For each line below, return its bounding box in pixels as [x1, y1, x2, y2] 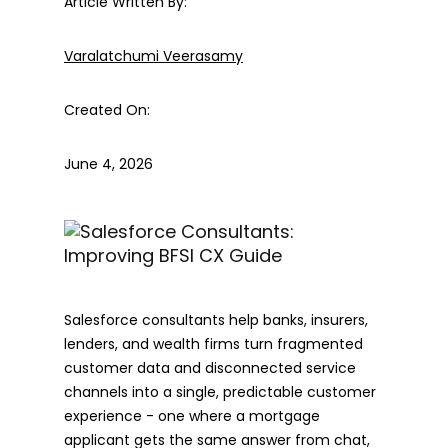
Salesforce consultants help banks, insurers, [64, 309, 368, 330]
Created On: [64, 99, 150, 120]
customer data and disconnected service [64, 357, 356, 378]
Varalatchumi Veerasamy [64, 45, 243, 66]
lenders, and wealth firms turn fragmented [64, 333, 363, 354]
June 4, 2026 [64, 153, 153, 174]
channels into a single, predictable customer [64, 381, 376, 402]
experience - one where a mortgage [64, 405, 320, 426]
